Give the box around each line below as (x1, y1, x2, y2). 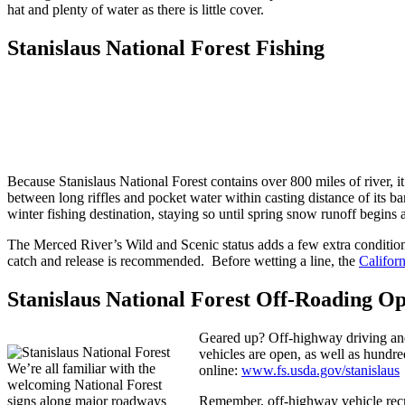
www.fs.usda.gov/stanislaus (241, 363, 400, 379)
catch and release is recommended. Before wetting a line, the (7, 253, 359, 269)
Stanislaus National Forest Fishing (7, 35, 325, 60)
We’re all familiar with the (7, 361, 155, 377)
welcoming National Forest (7, 377, 162, 393)
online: (199, 363, 241, 379)
